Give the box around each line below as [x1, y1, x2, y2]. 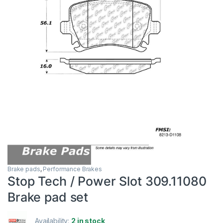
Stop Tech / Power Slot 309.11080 [7, 173, 207, 189]
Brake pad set [7, 189, 89, 205]
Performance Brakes [43, 165, 102, 173]
